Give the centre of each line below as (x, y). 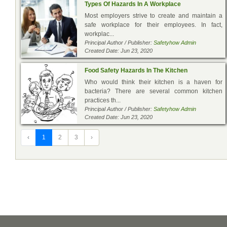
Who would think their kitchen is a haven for (154, 82)
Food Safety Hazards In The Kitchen (136, 70)
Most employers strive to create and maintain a (154, 15)
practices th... (103, 100)
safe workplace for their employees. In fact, (154, 25)
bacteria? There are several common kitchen (154, 91)
